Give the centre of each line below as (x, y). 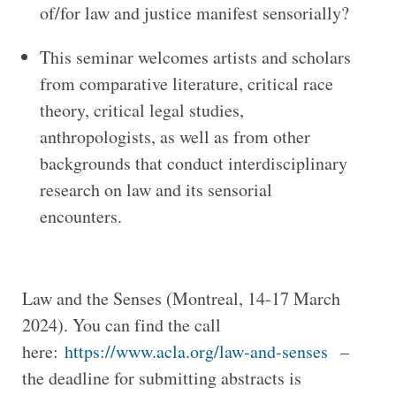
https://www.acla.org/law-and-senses (196, 352)
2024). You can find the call (121, 325)
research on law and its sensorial (156, 190)
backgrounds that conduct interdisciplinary (193, 164)
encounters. (84, 217)
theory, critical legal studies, (141, 110)
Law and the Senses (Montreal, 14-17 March (181, 299)
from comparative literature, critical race (186, 84)
